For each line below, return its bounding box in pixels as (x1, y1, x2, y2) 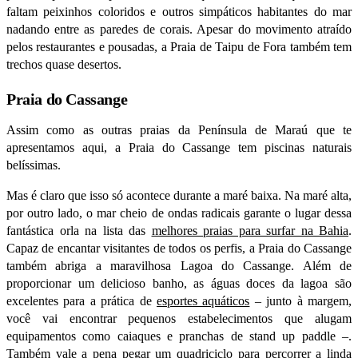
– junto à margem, (249, 294, 352, 308)
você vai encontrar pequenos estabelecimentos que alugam (6, 312, 352, 326)
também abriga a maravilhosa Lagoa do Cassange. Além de (6, 259, 352, 273)
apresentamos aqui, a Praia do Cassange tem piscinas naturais (6, 141, 352, 155)
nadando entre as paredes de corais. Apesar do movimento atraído (6, 22, 352, 37)
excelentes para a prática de (6, 294, 157, 308)
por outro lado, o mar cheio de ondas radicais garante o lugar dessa (6, 206, 352, 221)
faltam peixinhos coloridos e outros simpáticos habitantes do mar (6, 5, 352, 19)
